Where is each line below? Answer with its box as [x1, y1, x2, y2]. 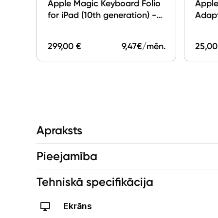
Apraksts [36, 123, 83, 137]
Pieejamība [36, 148, 98, 163]
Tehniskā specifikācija [36, 174, 154, 189]
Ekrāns [63, 200, 92, 211]
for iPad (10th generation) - [48, 9, 157, 20]
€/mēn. [136, 40, 166, 52]
